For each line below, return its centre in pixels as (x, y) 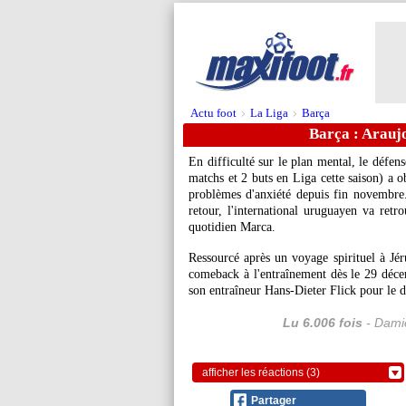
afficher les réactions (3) (261, 372)
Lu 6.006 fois (323, 323)
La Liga (269, 113)
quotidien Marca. (232, 227)
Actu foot (213, 113)
